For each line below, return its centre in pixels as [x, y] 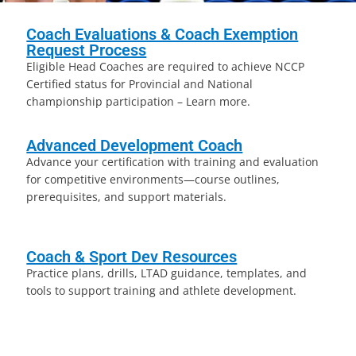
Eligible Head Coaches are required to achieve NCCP [166, 66]
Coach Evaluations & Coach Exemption [163, 34]
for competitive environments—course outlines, [153, 179]
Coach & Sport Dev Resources [132, 257]
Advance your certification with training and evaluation [173, 162]
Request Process [87, 50]
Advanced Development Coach [135, 145]
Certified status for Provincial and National [140, 84]
